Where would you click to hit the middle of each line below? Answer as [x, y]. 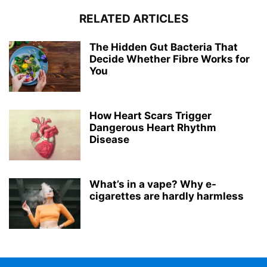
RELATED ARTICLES [133, 18]
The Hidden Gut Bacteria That [164, 47]
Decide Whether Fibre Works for [170, 59]
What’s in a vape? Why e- [153, 184]
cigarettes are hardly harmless [167, 196]
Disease [109, 139]
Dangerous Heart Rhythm [153, 127]
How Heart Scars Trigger [150, 115]
